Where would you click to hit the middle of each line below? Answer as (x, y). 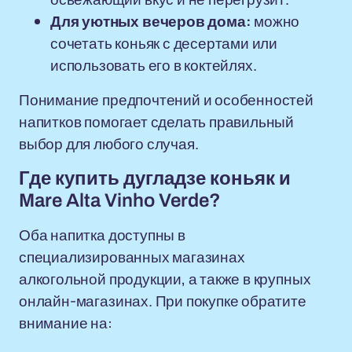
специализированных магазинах (132, 257)
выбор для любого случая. (109, 144)
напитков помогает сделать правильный (157, 122)
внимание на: (66, 323)
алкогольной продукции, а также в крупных (165, 279)
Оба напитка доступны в (102, 235)
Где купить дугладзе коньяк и (155, 178)
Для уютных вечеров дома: (151, 21)
